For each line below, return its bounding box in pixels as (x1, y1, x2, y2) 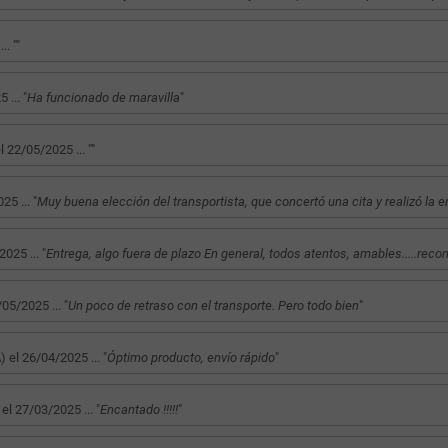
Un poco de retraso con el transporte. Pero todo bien (67, 297, 359, 313)
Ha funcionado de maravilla (26, 89, 180, 105)
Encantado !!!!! (99, 401, 178, 417)
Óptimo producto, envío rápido (106, 349, 275, 365)
